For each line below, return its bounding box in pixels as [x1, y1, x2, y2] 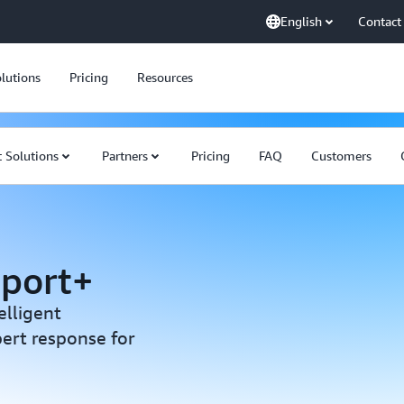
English [280, 14, 322, 29]
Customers [311, 148, 372, 163]
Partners [102, 148, 148, 163]
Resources [137, 69, 193, 85]
